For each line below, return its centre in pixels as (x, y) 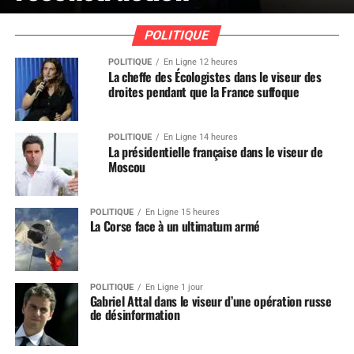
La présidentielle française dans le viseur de (215, 152)
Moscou (126, 167)
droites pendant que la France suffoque (203, 92)
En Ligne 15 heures (182, 212)
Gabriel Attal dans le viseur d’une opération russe (211, 301)
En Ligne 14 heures (200, 137)
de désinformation (135, 314)
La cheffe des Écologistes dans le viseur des (215, 77)
